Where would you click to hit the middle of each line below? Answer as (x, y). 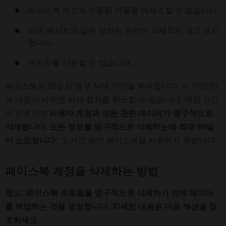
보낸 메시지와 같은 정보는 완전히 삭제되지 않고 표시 (124, 30)
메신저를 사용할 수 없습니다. (80, 63)
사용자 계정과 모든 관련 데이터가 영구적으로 (131, 113)
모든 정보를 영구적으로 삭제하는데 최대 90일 (132, 127)
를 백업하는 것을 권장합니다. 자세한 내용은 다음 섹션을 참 (111, 207)
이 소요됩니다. (31, 140)
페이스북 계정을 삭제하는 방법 (82, 171)
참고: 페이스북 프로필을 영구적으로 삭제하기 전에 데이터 (109, 193)
